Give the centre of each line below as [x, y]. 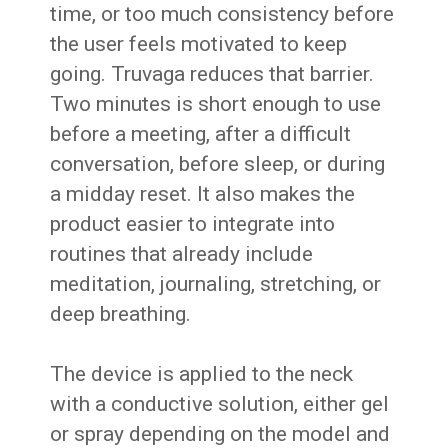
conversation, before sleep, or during [218, 164]
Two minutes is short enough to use [216, 104]
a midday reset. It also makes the [203, 194]
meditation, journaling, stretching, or [216, 284]
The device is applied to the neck [202, 374]
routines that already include [182, 254]
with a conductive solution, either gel [220, 404]
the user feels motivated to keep [199, 44]
